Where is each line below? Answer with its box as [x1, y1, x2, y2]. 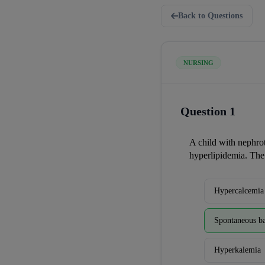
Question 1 [180, 105, 235, 118]
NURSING [183, 59, 214, 66]
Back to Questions [178, 11, 243, 20]
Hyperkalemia [214, 245, 261, 254]
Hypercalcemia [214, 186, 264, 195]
